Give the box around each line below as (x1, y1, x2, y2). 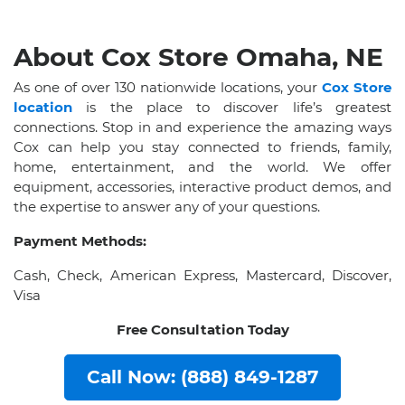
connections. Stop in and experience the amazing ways (14, 118, 391, 136)
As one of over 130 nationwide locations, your (14, 78, 322, 96)
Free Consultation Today (116, 320, 289, 338)
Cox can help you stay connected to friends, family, (14, 137, 391, 155)
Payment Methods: (14, 231, 146, 250)
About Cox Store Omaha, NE (14, 41, 383, 72)
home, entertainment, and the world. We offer (14, 157, 391, 175)
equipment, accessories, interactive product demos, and (14, 177, 391, 195)
